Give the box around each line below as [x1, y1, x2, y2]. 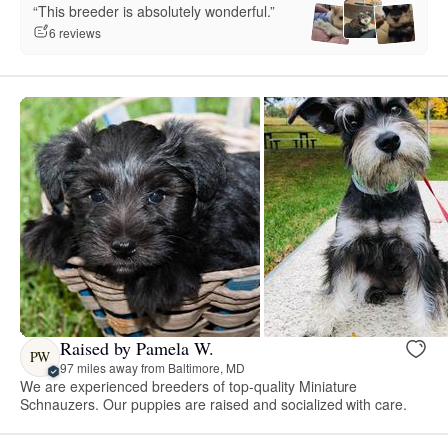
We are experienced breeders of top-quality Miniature [20, 375, 358, 396]
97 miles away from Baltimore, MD [60, 359, 245, 377]
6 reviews [49, 23, 101, 41]
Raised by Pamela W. [60, 336, 214, 361]
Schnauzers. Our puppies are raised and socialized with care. [20, 393, 408, 414]
